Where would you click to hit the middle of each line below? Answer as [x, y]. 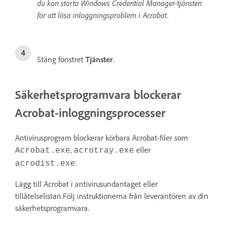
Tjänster [99, 59]
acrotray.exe [104, 150]
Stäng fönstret [61, 59]
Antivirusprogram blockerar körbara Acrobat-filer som [101, 137]
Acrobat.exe [43, 150]
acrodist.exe [45, 163]
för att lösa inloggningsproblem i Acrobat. [103, 15]
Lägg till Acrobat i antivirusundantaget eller [86, 184]
